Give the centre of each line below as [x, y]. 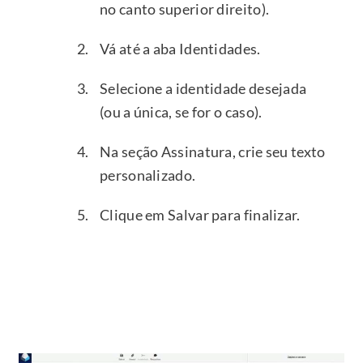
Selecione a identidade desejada [203, 88]
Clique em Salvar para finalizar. [200, 214]
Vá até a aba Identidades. [180, 48]
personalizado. [148, 175]
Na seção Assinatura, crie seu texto [213, 151]
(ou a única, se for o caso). [181, 111]
